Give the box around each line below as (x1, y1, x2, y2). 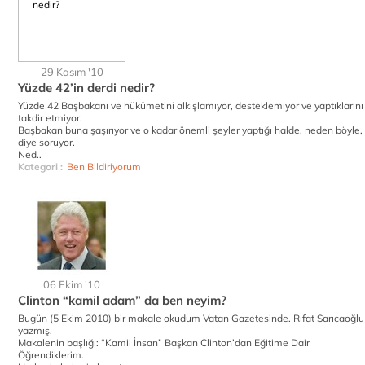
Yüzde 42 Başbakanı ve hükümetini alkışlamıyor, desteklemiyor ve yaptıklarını (18, 99, 363, 112)
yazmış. (18, 324, 52, 336)
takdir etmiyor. (18, 112, 82, 124)
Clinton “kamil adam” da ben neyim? (18, 292, 226, 308)
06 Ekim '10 (43, 278, 100, 291)
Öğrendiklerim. (18, 349, 84, 361)
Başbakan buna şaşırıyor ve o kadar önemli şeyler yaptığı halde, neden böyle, (18, 124, 363, 136)
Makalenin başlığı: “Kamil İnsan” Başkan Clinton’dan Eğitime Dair (18, 336, 310, 349)
